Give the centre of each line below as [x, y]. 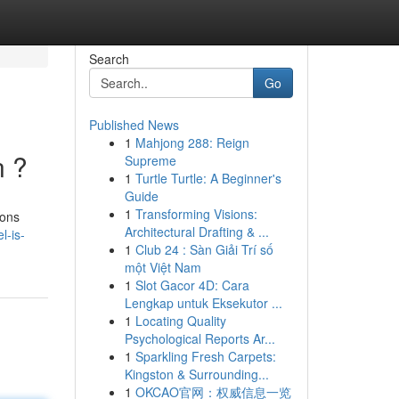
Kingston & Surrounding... [196, 374]
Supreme [150, 160]
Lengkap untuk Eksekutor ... [203, 303]
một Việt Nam [163, 267]
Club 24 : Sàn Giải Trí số [204, 249]
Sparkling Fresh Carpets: [205, 356]
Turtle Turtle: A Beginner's [208, 178]
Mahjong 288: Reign [192, 142]
